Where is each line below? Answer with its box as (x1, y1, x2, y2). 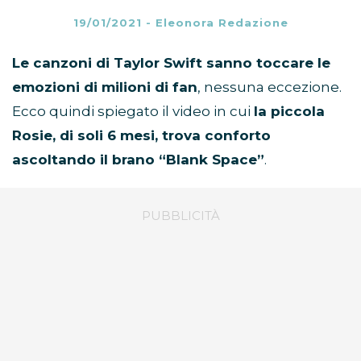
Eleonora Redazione (155, 16, 288, 30)
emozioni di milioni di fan (12, 79, 197, 96)
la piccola (254, 103, 325, 120)
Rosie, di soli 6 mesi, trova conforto (12, 127, 271, 144)
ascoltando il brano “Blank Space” (12, 151, 264, 168)
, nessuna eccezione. (197, 79, 342, 96)
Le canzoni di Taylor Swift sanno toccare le (12, 55, 330, 72)
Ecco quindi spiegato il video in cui (12, 103, 254, 120)
